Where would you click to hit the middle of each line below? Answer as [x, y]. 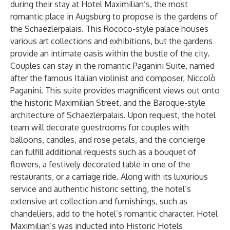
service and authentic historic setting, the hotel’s [101, 189]
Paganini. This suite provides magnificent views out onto [115, 90]
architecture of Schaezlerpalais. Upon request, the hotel [113, 115]
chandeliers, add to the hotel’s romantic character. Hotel [114, 214]
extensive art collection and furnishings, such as [99, 201]
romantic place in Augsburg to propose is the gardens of [114, 16]
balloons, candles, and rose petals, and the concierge [108, 140]
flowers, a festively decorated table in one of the [100, 164]
